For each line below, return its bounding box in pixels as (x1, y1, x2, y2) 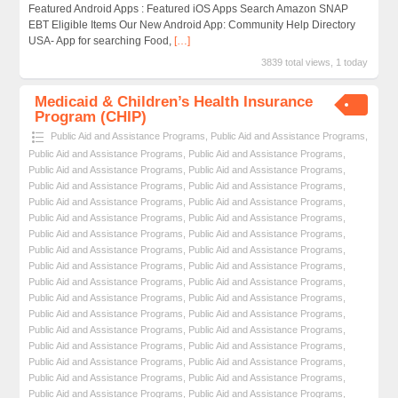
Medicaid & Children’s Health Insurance (35, 92, 314, 110)
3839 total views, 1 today (261, 57, 369, 68)
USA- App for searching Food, (28, 35, 174, 48)
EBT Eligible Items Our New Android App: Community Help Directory (28, 19, 355, 32)
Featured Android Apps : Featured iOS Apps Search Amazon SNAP (28, 3, 348, 16)
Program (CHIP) (35, 107, 147, 125)
